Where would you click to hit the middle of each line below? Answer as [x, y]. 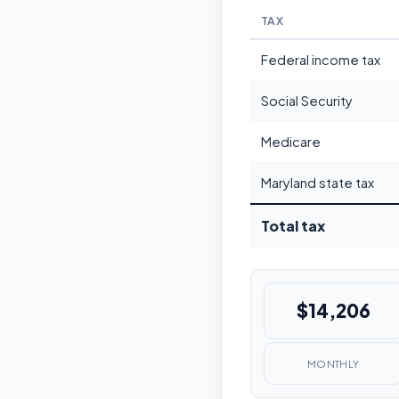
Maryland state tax [318, 183]
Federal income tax [321, 60]
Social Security [307, 101]
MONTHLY [333, 363]
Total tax [293, 226]
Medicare [291, 142]
